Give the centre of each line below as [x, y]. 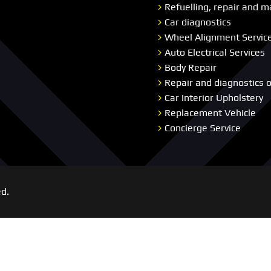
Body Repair [191, 67]
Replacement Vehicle [210, 113]
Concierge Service [203, 128]
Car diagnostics [198, 22]
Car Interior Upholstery [214, 97]
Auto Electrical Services [215, 52]
